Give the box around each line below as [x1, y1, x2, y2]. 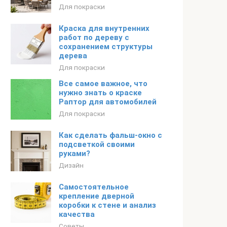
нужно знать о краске [59, 88, 142, 97]
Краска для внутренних [59, 24, 149, 33]
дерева [59, 51, 87, 60]
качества [59, 210, 95, 219]
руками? [59, 149, 90, 158]
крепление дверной [59, 192, 134, 201]
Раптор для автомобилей [59, 97, 157, 106]
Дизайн [59, 161, 84, 169]
